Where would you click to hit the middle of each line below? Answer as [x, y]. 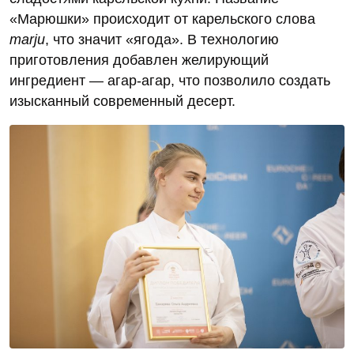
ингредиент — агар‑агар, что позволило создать [170, 80]
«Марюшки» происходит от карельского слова [162, 19]
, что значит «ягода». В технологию [162, 39]
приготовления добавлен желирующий [139, 60]
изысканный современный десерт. [122, 101]
